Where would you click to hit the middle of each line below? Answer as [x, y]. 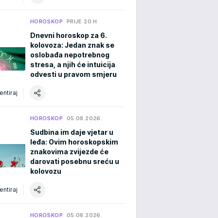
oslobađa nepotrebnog [70, 54]
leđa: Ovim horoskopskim [74, 142]
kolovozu [46, 171]
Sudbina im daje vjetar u [72, 132]
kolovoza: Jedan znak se [72, 45]
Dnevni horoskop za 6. [69, 35]
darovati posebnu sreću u [75, 161]
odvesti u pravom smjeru [73, 74]
